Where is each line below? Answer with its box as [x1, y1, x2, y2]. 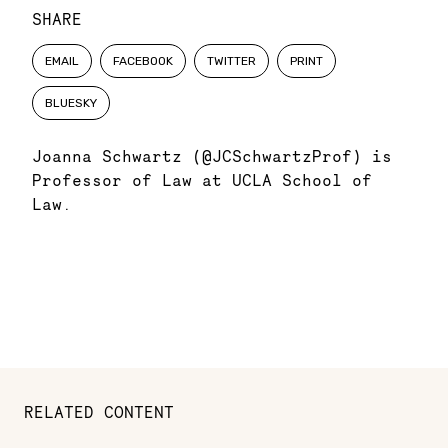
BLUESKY [45, 96, 97, 110]
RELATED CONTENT [24, 402, 174, 422]
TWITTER [207, 54, 256, 68]
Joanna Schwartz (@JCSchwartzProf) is [32, 146, 392, 166]
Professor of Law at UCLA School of [32, 170, 372, 190]
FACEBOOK [113, 54, 173, 68]
